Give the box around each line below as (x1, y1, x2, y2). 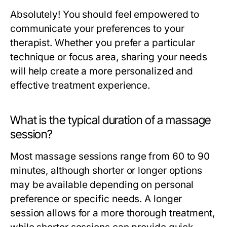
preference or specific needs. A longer (10, 193, 182, 205)
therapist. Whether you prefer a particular (10, 37, 196, 49)
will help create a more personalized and (10, 65, 194, 77)
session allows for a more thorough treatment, (10, 207, 215, 219)
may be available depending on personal (10, 179, 194, 191)
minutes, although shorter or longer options (10, 165, 202, 176)
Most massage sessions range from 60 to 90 (10, 150, 210, 162)
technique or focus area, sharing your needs (10, 51, 207, 63)
